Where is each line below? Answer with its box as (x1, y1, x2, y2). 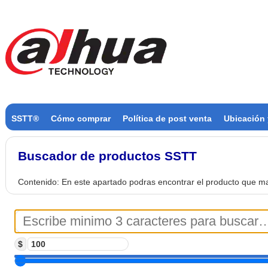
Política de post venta (123, 114, 212, 123)
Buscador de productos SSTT (18, 149, 197, 163)
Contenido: (18, 176, 62, 187)
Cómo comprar (51, 114, 111, 123)
